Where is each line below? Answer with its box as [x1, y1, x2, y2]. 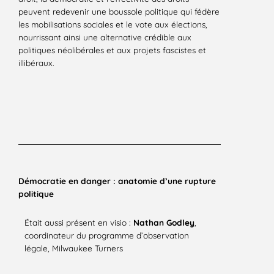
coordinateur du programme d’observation [24, 230, 189, 241]
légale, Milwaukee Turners [24, 243, 123, 254]
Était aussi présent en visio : [24, 217, 133, 228]
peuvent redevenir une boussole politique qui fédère [18, 6, 220, 17]
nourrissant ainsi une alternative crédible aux [18, 31, 191, 42]
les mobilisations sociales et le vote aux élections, [18, 18, 207, 29]
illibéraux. [18, 57, 54, 68]
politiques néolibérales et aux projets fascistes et [18, 44, 206, 55]
